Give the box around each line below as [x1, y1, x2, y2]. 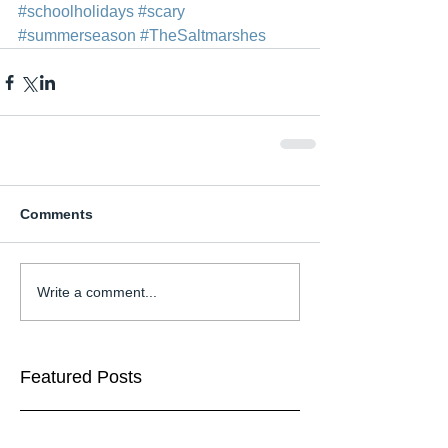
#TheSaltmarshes [140, 27, 266, 45]
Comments [20, 206, 93, 223]
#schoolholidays [18, 3, 134, 21]
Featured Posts [20, 367, 142, 388]
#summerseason [18, 27, 136, 45]
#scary [138, 3, 185, 21]
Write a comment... [37, 283, 157, 300]
